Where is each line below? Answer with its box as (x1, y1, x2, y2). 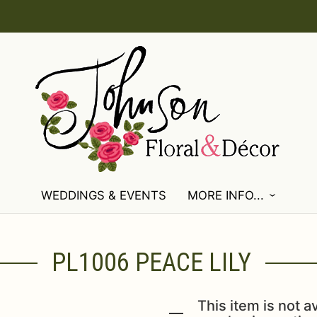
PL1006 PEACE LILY (52, 248, 251, 277)
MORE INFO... (188, 188, 264, 202)
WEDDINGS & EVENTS (41, 188, 166, 202)
